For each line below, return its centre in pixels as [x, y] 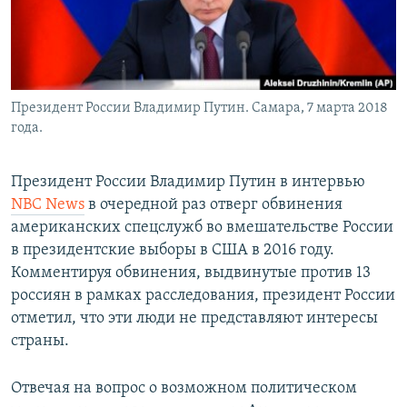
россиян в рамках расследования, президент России [203, 296]
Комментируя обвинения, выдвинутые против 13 [191, 273]
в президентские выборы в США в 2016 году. [173, 251]
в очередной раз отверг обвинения [213, 205]
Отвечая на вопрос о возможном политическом [184, 389]
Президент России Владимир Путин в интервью [188, 183]
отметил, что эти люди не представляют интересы [194, 319]
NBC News [48, 205]
